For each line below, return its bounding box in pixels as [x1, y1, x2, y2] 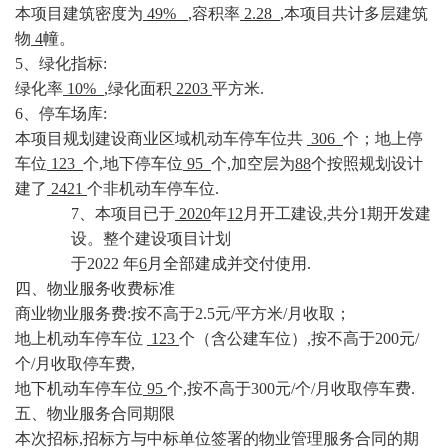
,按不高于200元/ [307, 330, 419, 347]
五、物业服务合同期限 [15, 405, 175, 422]
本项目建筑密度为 [15, 5, 143, 22]
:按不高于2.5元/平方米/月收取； [127, 305, 351, 322]
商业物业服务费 [15, 305, 127, 322]
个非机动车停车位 [87, 180, 215, 197]
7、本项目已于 [71, 205, 175, 222]
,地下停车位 [99, 155, 183, 172]
